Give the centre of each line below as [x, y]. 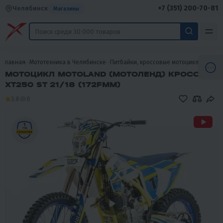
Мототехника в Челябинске [68, 62]
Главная [14, 62]
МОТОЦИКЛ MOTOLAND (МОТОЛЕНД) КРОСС [102, 74]
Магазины [66, 8]
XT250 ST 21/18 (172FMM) [63, 85]
